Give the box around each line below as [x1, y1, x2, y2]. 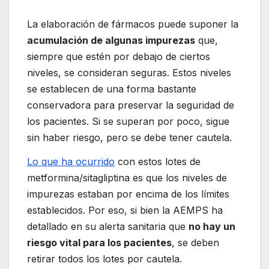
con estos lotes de [115, 156, 201, 168]
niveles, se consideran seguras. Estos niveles [27, 67, 231, 79]
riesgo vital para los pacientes [27, 237, 172, 249]
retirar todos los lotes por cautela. [27, 253, 185, 265]
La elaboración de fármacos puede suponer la [27, 18, 238, 31]
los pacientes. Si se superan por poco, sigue [27, 115, 229, 128]
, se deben [172, 237, 219, 249]
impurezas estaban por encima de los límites [27, 188, 229, 201]
